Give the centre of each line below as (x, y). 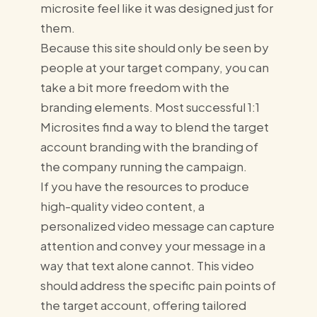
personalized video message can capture (157, 225)
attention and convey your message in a (152, 245)
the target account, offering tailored (143, 305)
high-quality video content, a (122, 206)
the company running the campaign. (143, 166)
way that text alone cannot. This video (147, 265)
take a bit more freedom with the (134, 87)
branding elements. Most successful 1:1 (150, 106)
